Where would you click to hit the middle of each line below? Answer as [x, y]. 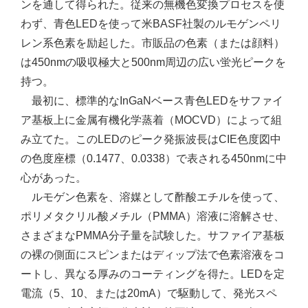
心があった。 [54, 178]
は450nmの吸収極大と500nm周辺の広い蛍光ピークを [153, 62]
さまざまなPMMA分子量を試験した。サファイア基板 [153, 235]
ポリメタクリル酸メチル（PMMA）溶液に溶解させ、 [153, 216]
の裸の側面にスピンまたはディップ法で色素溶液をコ [153, 255]
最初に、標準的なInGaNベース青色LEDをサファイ [152, 101]
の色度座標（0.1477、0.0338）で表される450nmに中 [154, 158]
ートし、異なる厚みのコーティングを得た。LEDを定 [153, 274]
